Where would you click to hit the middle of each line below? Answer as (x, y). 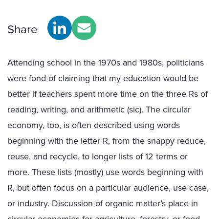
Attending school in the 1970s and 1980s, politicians (106, 62)
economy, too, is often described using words (94, 125)
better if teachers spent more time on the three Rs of (108, 94)
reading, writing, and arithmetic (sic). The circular (99, 109)
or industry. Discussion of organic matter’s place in (103, 203)
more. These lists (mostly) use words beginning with (105, 172)
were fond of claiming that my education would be (103, 78)
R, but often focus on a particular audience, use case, (108, 187)
